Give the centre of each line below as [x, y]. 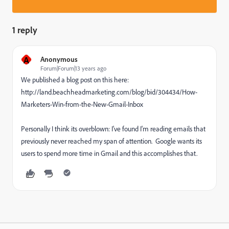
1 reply [25, 30]
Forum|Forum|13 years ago [73, 68]
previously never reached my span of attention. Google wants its [111, 141]
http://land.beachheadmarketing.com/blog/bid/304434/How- [109, 92]
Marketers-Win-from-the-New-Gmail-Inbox [82, 104]
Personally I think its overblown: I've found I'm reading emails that [113, 129]
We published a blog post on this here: [75, 80]
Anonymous [59, 59]
